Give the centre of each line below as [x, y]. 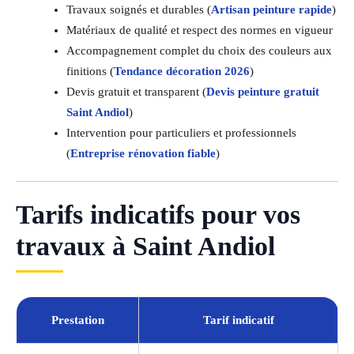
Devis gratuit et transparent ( [136, 92]
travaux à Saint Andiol [145, 246]
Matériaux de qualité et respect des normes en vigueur [199, 30]
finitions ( [90, 72]
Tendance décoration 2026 [181, 72]
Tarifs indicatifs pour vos [158, 214]
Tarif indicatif [238, 320]
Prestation [77, 320]
